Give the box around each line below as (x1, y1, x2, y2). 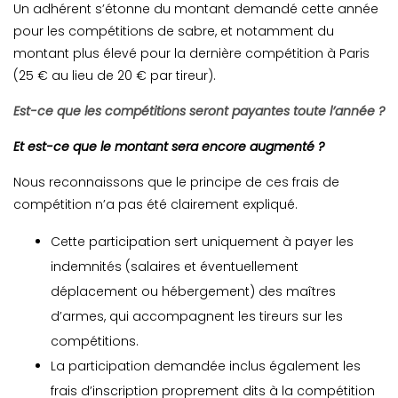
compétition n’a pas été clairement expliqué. (13, 195, 298, 214)
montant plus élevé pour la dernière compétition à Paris (13, 44, 370, 63)
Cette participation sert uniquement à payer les (51, 233, 354, 251)
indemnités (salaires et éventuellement (51, 258, 299, 276)
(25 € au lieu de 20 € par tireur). (13, 67, 216, 85)
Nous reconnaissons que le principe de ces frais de (13, 173, 339, 192)
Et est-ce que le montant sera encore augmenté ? (13, 138, 324, 156)
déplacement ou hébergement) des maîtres (51, 283, 337, 301)
